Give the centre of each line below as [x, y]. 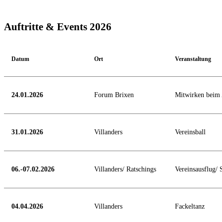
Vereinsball [190, 132]
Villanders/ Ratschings [125, 169]
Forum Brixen [114, 95]
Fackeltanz [190, 206]
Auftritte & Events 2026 [58, 27]
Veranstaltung [193, 59]
